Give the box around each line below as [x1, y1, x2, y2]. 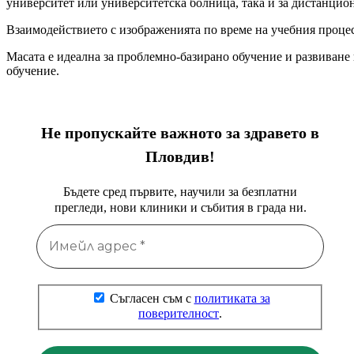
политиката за [194, 292, 270, 306]
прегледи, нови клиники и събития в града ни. [54, 200, 307, 214]
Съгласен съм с [106, 292, 194, 306]
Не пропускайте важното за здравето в [41, 123, 319, 141]
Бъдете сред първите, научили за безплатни [63, 184, 297, 198]
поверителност [138, 307, 219, 321]
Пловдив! [145, 147, 215, 165]
